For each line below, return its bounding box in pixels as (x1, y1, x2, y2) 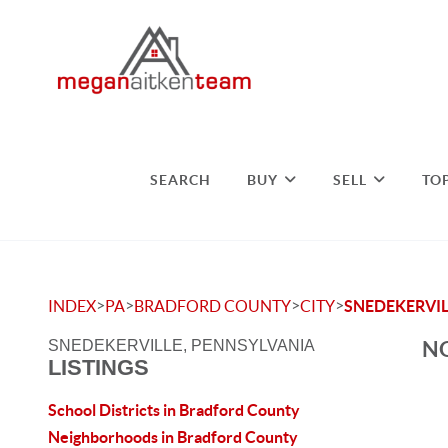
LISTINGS (48, 355, 149, 380)
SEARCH (150, 171, 212, 188)
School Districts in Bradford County (48, 401, 300, 419)
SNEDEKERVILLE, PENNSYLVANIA (48, 337, 315, 354)
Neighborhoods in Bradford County (48, 428, 298, 446)
